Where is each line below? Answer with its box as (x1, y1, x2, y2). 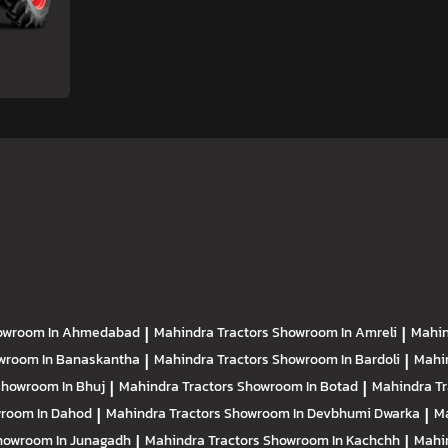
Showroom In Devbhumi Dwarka (224, 402, 420, 425)
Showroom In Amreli (272, 321, 397, 344)
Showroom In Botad (237, 375, 358, 398)
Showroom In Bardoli (272, 348, 400, 371)
